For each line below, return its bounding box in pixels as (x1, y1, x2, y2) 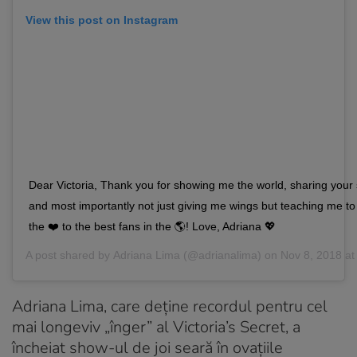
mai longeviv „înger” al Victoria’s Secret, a (12, 316, 300, 338)
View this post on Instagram (25, 13, 178, 26)
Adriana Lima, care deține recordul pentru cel (12, 295, 328, 317)
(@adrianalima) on (180, 248, 280, 261)
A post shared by (25, 248, 113, 261)
